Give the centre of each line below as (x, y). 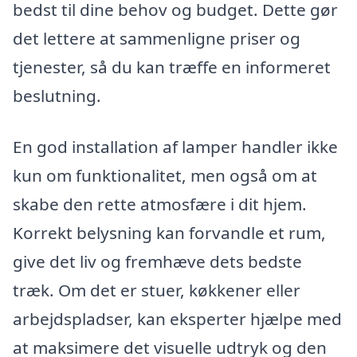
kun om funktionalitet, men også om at (165, 175)
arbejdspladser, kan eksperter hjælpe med (177, 318)
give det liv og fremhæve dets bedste (157, 261)
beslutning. (57, 96)
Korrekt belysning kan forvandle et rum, (169, 232)
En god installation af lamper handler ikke (175, 146)
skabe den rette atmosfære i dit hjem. (160, 204)
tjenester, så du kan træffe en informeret (172, 67)
